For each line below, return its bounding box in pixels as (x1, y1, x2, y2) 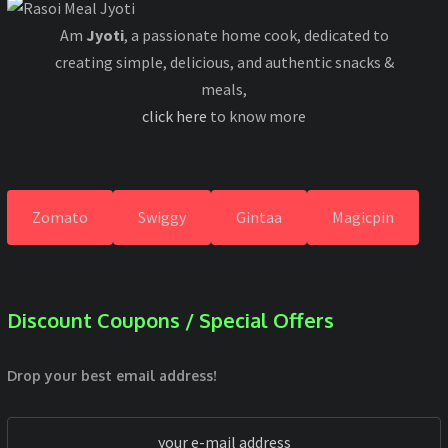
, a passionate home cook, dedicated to (123, 25, 389, 46)
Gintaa (236, 207, 282, 228)
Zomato (32, 207, 88, 228)
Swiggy (138, 207, 186, 228)
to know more (207, 106, 306, 127)
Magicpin (332, 207, 394, 228)
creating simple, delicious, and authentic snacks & (54, 52, 394, 73)
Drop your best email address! (7, 367, 217, 385)
